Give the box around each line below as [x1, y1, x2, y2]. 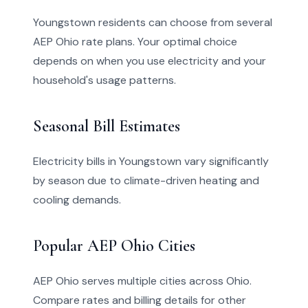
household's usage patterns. [33, 73, 176, 87]
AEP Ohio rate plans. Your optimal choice [33, 34, 237, 49]
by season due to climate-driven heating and [33, 173, 259, 188]
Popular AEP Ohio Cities [33, 236, 195, 256]
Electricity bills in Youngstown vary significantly [33, 154, 269, 168]
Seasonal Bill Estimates [33, 116, 180, 136]
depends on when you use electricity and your [33, 54, 266, 68]
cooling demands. [33, 192, 121, 207]
